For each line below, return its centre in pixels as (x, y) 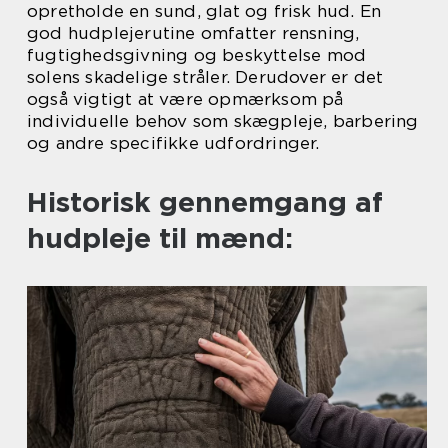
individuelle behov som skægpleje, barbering (223, 121)
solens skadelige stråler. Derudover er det (205, 77)
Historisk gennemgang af (205, 202)
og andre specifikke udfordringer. (173, 143)
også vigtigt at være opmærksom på (185, 99)
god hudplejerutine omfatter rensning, (193, 33)
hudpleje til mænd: (160, 238)
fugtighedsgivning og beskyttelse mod (197, 55)
